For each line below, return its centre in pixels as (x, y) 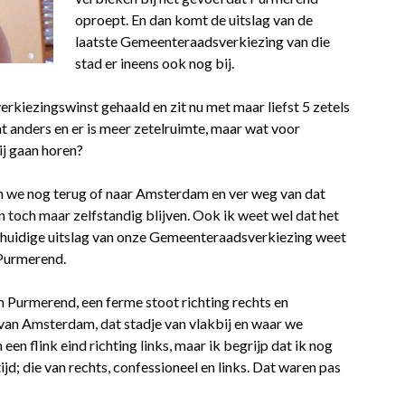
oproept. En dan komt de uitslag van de (194, 19)
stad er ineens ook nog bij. (155, 63)
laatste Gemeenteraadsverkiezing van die (202, 41)
